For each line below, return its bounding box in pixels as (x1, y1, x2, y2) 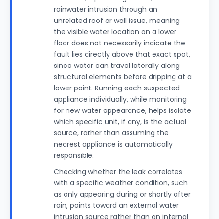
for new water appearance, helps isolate (54, 106, 191, 115)
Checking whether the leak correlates (54, 167, 182, 176)
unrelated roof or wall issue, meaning (54, 16, 180, 25)
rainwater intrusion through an (54, 4, 157, 14)
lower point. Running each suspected (54, 83, 180, 93)
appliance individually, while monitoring (54, 94, 187, 104)
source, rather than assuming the (54, 128, 169, 138)
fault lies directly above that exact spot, (54, 49, 190, 59)
